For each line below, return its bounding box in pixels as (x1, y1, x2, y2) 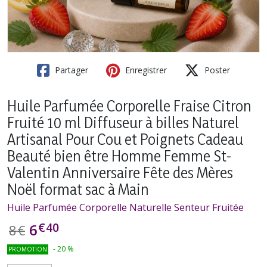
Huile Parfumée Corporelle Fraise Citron (7, 97, 252, 115)
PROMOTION (8, 245, 47, 253)
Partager (52, 64, 88, 76)
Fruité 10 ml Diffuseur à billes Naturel (7, 113, 239, 132)
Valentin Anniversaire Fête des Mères (7, 163, 233, 182)
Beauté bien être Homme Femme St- (7, 147, 231, 165)
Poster (202, 64, 230, 76)
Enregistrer (123, 64, 167, 76)
